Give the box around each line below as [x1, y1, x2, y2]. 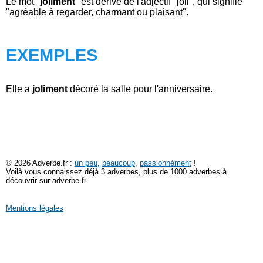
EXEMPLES [6, 46, 97, 65]
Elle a [6, 84, 32, 94]
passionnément [140, 158, 191, 167]
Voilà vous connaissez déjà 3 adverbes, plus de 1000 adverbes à [6, 167, 227, 176]
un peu [75, 158, 97, 167]
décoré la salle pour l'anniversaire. [68, 84, 213, 94]
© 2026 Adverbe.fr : [6, 158, 75, 167]
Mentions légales [6, 203, 63, 213]
